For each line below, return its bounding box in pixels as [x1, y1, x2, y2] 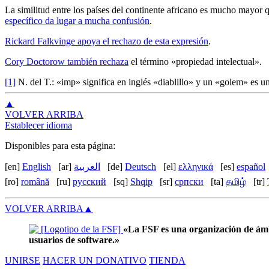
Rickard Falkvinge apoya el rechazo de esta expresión [5, 35, 208, 46]
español [237, 161, 265, 172]
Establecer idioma [5, 119, 72, 130]
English [22, 161, 51, 172]
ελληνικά [178, 161, 213, 172]
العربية [74, 161, 100, 172]
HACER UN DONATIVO [43, 255, 147, 265]
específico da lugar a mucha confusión [5, 15, 150, 26]
